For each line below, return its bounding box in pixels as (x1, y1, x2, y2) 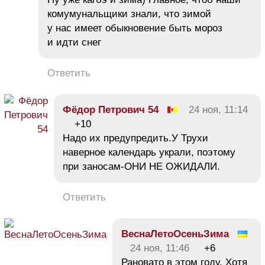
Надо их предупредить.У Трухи (63, 132, 208, 144)
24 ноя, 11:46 (130, 243, 189, 254)
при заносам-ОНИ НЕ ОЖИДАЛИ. (63, 161, 220, 173)
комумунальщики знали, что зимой (47, 8, 211, 20)
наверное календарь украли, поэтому (63, 147, 235, 159)
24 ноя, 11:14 (189, 104, 248, 116)
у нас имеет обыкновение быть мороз (47, 22, 222, 34)
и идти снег (47, 37, 101, 49)
